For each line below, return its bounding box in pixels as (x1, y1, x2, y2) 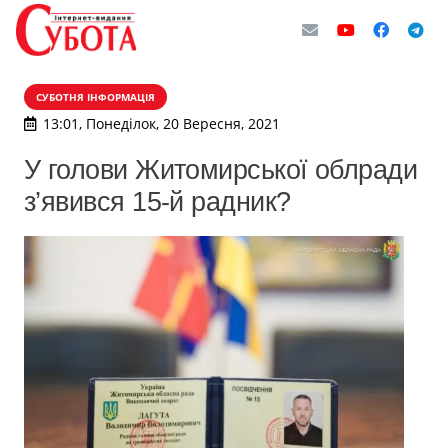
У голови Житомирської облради (24, 154, 418, 185)
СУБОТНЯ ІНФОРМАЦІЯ (36, 90, 155, 104)
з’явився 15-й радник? (24, 186, 291, 217)
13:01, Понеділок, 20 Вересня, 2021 (42, 114, 280, 133)
